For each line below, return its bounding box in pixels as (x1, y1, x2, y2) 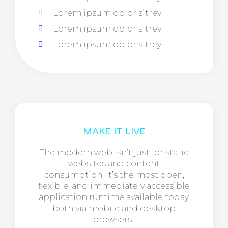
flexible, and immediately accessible (38, 181, 190, 191)
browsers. (93, 214, 135, 224)
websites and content (68, 158, 160, 168)
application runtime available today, (38, 192, 190, 202)
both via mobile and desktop (52, 203, 176, 213)
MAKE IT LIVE (82, 125, 146, 137)
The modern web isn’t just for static (40, 147, 188, 157)
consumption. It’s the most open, (44, 169, 184, 180)
